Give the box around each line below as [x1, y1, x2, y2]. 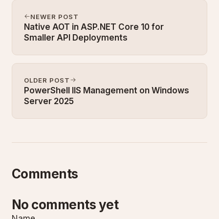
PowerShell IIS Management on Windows [24, 85, 189, 95]
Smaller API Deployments [24, 32, 128, 43]
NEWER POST [30, 12, 79, 21]
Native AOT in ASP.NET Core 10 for [24, 22, 164, 32]
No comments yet [12, 197, 119, 212]
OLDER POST [24, 76, 70, 84]
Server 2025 [24, 96, 74, 106]
